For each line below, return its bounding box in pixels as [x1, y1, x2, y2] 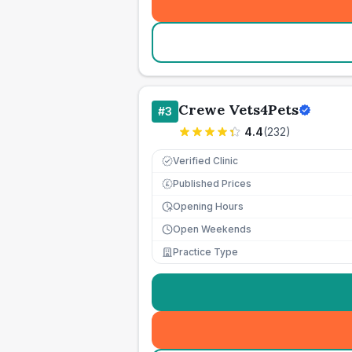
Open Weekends [173, 223, 251, 235]
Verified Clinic [173, 155, 238, 167]
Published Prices [173, 178, 251, 189]
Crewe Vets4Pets [178, 101, 299, 119]
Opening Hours [173, 200, 244, 212]
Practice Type [173, 246, 238, 258]
